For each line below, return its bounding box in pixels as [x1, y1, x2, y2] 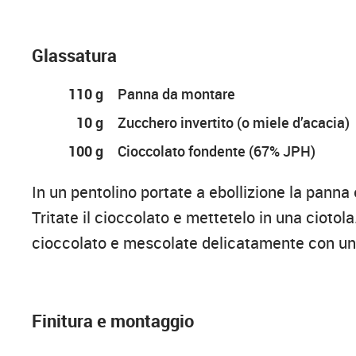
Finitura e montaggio [32, 309, 195, 333]
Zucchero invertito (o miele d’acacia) [118, 113, 350, 133]
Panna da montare [118, 84, 236, 104]
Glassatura [32, 44, 118, 68]
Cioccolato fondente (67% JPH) [118, 141, 316, 161]
